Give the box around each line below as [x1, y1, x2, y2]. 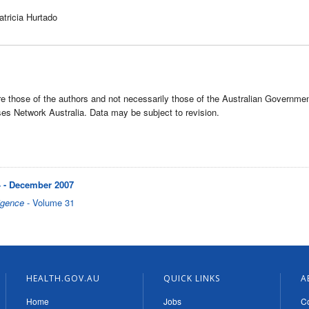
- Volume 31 [24, 195, 74, 209]
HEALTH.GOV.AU [26, 272, 100, 284]
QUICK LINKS [163, 272, 220, 284]
